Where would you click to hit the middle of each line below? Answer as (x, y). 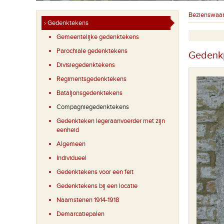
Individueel (71, 158)
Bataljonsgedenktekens (89, 93)
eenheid (68, 130)
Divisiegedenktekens (86, 65)
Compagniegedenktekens (93, 107)
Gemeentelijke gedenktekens (98, 37)
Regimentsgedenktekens (91, 79)
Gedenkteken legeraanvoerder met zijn (111, 121)
